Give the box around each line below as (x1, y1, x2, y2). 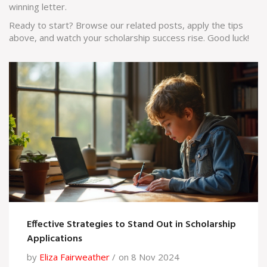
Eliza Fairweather (39, 251, 110, 263)
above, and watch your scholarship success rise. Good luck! (9, 32, 249, 44)
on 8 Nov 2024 (119, 251, 179, 263)
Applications (27, 231, 82, 247)
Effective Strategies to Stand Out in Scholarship (27, 217, 236, 233)
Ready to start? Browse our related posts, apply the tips (9, 19, 243, 31)
